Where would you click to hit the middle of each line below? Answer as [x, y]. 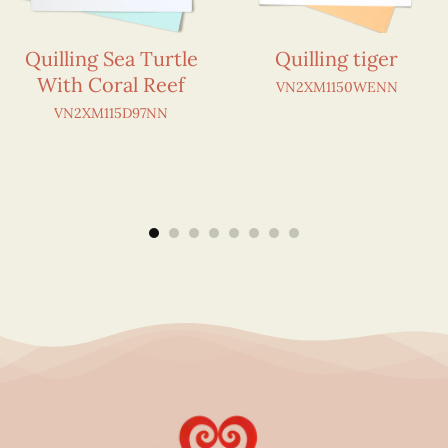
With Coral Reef [111, 84]
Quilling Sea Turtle [111, 58]
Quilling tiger [336, 58]
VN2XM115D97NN [111, 112]
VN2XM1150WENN [336, 86]
